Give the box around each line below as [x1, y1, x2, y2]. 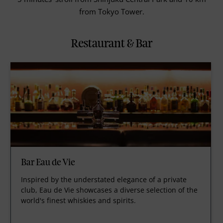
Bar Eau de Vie [21, 159, 76, 167]
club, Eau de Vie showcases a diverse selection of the [21, 185, 198, 195]
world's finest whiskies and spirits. [21, 196, 136, 206]
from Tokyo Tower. [79, 6, 144, 17]
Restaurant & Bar [71, 38, 152, 49]
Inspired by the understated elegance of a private [21, 175, 187, 185]
